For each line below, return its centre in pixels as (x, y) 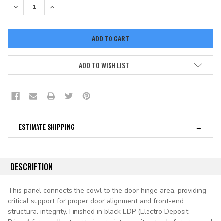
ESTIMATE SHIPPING (47, 126)
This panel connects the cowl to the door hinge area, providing (107, 190)
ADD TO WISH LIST (104, 65)
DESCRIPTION (32, 166)
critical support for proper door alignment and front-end (96, 201)
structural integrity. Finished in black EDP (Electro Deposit (98, 211)
